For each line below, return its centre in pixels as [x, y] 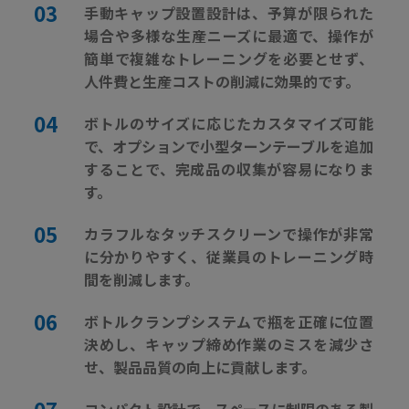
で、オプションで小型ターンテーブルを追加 [229, 146]
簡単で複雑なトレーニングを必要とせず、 [229, 58]
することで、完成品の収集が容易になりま [229, 168]
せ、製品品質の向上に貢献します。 [200, 367]
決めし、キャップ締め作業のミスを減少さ [229, 344]
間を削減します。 [142, 279]
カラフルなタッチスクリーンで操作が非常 [229, 233]
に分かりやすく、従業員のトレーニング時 [229, 256]
